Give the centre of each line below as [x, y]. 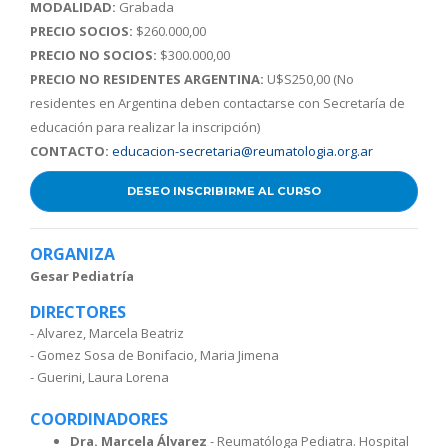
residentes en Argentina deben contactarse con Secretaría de [217, 103]
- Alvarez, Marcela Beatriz [107, 333]
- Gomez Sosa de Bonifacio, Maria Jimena [154, 355]
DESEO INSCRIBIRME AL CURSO [224, 191]
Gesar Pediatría [82, 275]
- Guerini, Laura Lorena [99, 377]
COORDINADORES [99, 419]
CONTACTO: [69, 151]
